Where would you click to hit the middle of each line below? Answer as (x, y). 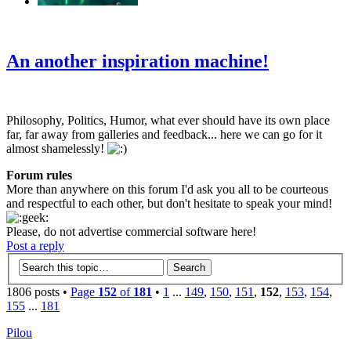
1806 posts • (38, 292)
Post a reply (35, 246)
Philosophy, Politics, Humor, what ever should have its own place (168, 121)
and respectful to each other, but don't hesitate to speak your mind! (169, 204)
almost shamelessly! (57, 149)
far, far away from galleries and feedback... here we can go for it (164, 135)
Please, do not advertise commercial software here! (131, 232)
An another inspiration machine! (138, 61)
